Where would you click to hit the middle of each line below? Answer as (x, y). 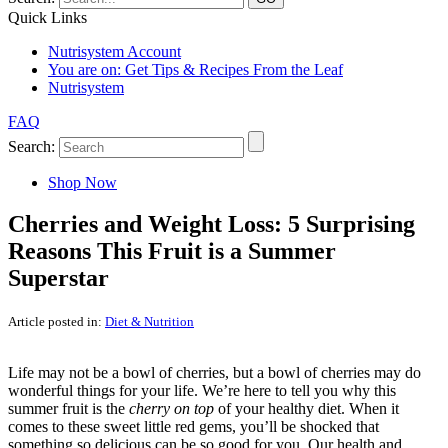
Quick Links (47, 17)
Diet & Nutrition (149, 322)
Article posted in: (56, 322)
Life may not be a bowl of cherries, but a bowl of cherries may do (214, 373)
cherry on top (171, 409)
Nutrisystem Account (114, 51)
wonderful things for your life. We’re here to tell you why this (202, 391)
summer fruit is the (68, 409)
